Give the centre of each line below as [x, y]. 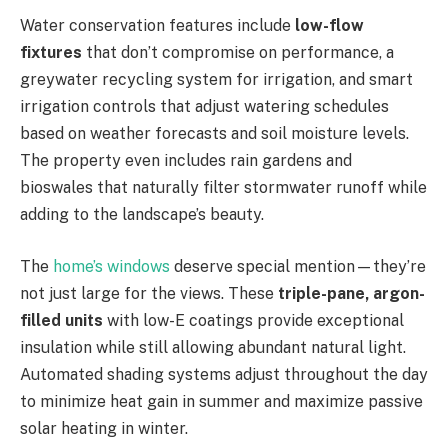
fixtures [51, 53]
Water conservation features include [157, 26]
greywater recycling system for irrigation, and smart [216, 80]
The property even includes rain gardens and [186, 161]
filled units [61, 320]
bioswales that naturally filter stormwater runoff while [223, 188]
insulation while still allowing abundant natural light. [213, 347]
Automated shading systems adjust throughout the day [224, 374]
